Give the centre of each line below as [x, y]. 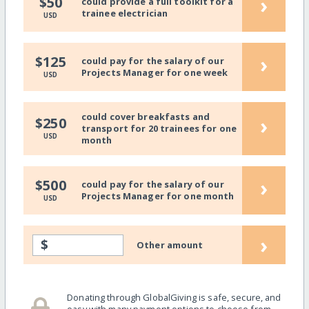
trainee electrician [124, 13]
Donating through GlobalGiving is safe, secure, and [174, 298]
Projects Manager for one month [158, 196]
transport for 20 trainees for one [159, 128]
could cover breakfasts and [146, 116]
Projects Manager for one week [154, 73]
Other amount [170, 245]
